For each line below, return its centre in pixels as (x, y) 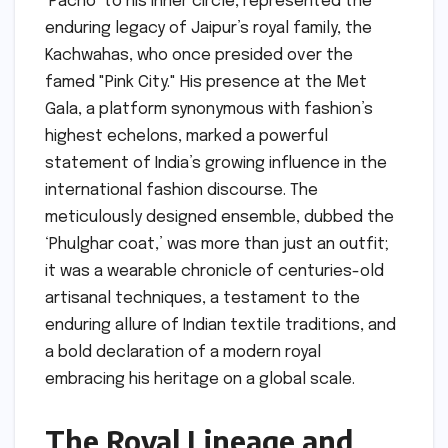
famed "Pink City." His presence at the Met (206, 82)
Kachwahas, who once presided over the (199, 55)
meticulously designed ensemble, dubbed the (219, 217)
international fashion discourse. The (181, 190)
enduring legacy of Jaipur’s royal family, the (208, 28)
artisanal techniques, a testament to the (202, 298)
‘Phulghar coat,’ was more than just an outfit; (217, 244)
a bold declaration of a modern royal (183, 352)
